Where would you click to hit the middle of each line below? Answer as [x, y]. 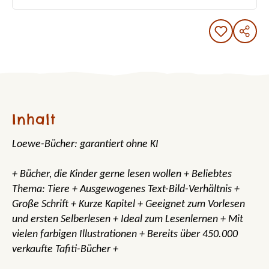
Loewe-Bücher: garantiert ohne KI [85, 145]
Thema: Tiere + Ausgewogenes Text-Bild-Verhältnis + [126, 190]
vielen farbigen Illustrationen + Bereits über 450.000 [125, 235]
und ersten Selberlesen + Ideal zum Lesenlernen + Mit [128, 220]
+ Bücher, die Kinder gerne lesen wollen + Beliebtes [122, 175]
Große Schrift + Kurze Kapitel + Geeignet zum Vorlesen [128, 205]
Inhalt [34, 119]
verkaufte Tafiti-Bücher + [65, 250]
